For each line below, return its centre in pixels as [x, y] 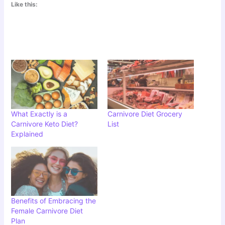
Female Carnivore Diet [47, 211]
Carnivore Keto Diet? [45, 124]
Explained [27, 134]
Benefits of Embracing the [54, 201]
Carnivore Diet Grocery [145, 114]
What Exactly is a [39, 114]
